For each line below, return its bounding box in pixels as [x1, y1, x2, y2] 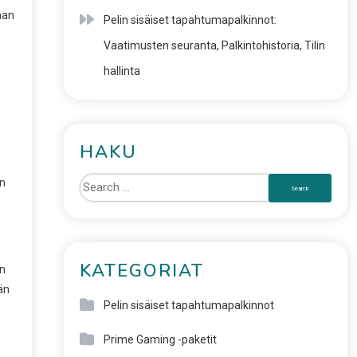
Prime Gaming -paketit [103, 333, 217, 346]
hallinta [103, 65, 140, 77]
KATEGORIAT [79, 259, 204, 283]
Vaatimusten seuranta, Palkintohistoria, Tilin [103, 39, 325, 52]
